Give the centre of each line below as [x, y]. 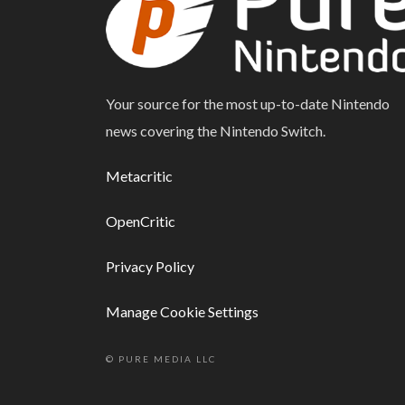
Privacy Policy [150, 267]
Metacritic [139, 176]
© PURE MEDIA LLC [161, 359]
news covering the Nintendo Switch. [216, 131]
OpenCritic [141, 221]
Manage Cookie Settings [182, 312]
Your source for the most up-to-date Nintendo [248, 104]
